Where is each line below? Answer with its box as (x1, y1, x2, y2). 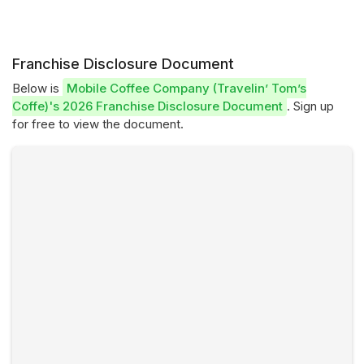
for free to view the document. (12, 116, 184, 132)
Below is (12, 80, 63, 96)
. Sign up (287, 98, 334, 114)
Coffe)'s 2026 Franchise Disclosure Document (12, 98, 283, 114)
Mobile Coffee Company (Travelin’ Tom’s (67, 80, 306, 96)
